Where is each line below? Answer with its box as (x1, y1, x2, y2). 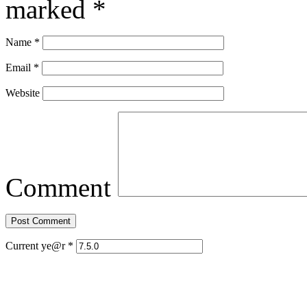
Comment (5, 173, 111, 203)
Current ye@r (5, 240, 68, 252)
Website (5, 87, 40, 99)
